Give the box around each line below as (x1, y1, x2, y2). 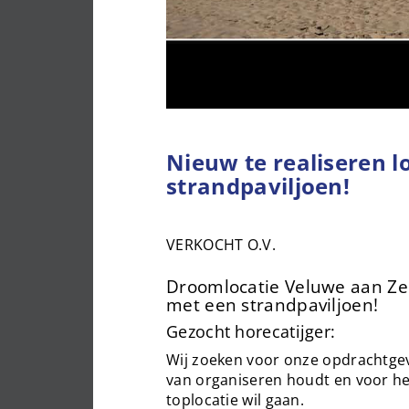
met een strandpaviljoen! (166, 293, 379, 317)
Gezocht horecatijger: (166, 320, 336, 342)
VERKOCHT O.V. (166, 235, 276, 255)
